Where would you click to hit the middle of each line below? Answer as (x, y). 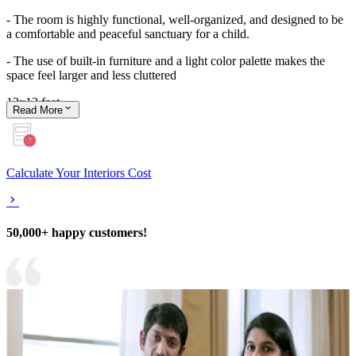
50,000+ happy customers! (77, 233)
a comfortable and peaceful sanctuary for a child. (128, 34)
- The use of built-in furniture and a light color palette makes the (166, 61)
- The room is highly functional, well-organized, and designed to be (175, 19)
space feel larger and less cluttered (91, 75)
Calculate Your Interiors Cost (79, 173)
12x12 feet (33, 102)
